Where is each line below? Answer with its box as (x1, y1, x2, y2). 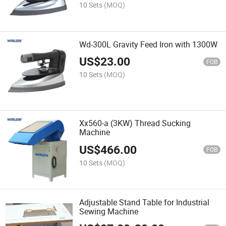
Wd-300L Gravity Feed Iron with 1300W (79, 38, 218, 50)
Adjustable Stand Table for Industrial (79, 196, 210, 208)
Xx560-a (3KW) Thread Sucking (79, 118, 191, 129)
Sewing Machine (79, 205, 139, 217)
